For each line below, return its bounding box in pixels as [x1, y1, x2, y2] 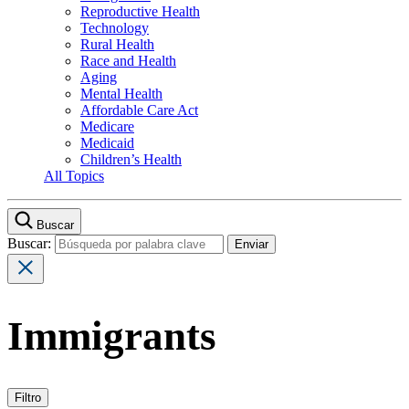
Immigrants [7, 312, 216, 359]
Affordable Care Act [80, 101, 198, 118]
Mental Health [80, 85, 163, 101]
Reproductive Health [80, 3, 200, 19]
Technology [80, 19, 149, 36]
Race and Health [80, 52, 176, 68]
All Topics [44, 167, 104, 184]
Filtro [15, 390, 41, 404]
